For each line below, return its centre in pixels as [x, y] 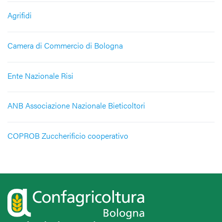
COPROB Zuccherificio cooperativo [68, 136]
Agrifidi [20, 15]
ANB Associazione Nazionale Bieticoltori [76, 106]
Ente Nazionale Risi [40, 75]
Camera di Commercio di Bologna [65, 45]
